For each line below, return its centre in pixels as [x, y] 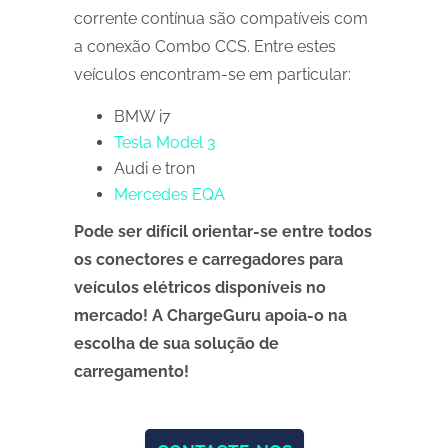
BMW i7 [142, 116]
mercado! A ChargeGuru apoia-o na [210, 315]
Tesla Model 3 [165, 142]
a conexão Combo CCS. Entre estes [205, 46]
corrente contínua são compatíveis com [221, 18]
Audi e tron [154, 168]
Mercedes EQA [169, 194]
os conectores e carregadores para [208, 259]
